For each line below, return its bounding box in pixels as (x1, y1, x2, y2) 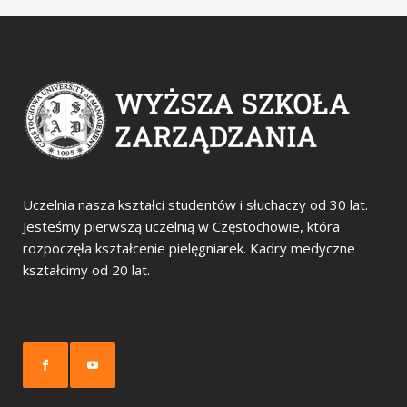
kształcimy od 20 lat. (23, 261, 150, 279)
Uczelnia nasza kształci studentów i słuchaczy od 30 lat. (23, 195, 368, 213)
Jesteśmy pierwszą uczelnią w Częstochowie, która (23, 217, 340, 235)
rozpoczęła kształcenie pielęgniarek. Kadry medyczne (23, 239, 355, 257)
